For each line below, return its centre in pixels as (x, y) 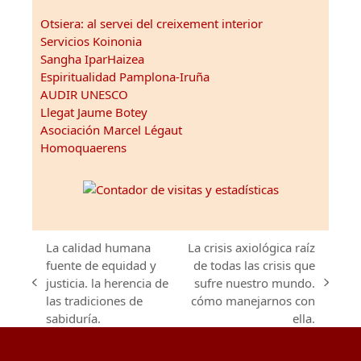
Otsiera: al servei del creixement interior (151, 23)
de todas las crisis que (254, 265)
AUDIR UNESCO (84, 94)
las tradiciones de (95, 300)
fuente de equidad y (102, 265)
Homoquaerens (83, 147)
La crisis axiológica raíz (251, 247)
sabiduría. (74, 318)
